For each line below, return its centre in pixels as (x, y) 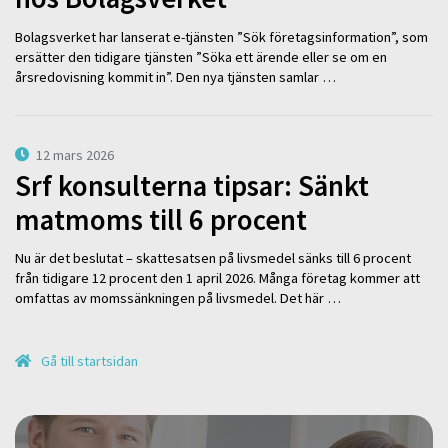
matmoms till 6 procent (161, 219)
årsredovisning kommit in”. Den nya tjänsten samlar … (175, 76)
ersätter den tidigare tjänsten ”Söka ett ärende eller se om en (201, 56)
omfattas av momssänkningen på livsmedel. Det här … (178, 298)
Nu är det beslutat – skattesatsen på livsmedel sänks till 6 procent (213, 258)
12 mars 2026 (75, 155)
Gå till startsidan (88, 361)
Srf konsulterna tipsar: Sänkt (192, 185)
